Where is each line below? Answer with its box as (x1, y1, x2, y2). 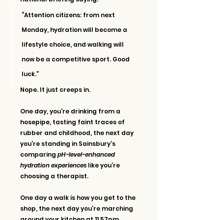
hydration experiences (20, 161, 86, 169)
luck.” (22, 69, 39, 78)
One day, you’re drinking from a (20, 107, 122, 115)
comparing (20, 150, 57, 159)
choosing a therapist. (20, 171, 88, 180)
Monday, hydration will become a (22, 25, 129, 34)
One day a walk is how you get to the (20, 193, 137, 202)
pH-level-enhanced (57, 150, 116, 159)
